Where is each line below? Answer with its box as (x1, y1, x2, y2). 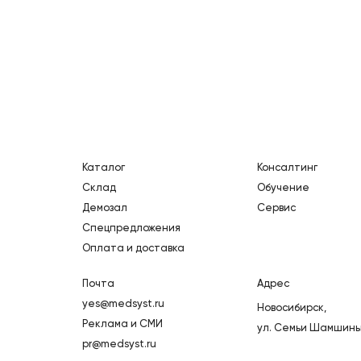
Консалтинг (257, 162, 317, 173)
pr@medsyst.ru (81, 338, 156, 350)
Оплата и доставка (81, 243, 185, 254)
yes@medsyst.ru (81, 298, 164, 309)
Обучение (257, 182, 309, 193)
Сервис (257, 202, 296, 214)
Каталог (81, 162, 125, 173)
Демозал (81, 202, 127, 214)
